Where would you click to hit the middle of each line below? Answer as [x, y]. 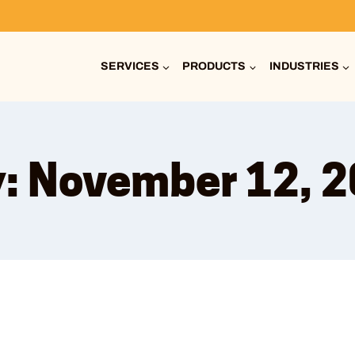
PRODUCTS [214, 66]
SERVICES [130, 66]
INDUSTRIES [304, 66]
